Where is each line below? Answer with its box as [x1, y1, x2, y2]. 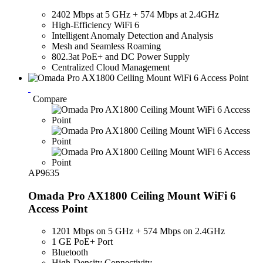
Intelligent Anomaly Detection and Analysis [52, 30, 213, 41]
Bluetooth [52, 247, 88, 258]
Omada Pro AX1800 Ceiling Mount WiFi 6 [28, 189, 236, 202]
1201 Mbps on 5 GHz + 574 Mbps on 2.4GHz [52, 226, 225, 237]
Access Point [28, 202, 87, 215]
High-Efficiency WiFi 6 [52, 19, 139, 30]
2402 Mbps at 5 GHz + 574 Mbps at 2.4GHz [52, 9, 219, 19]
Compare [33, 93, 67, 104]
